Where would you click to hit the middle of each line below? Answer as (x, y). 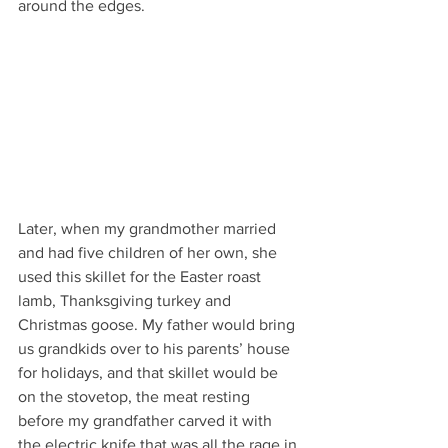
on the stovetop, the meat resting (136, 396)
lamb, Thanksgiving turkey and (126, 300)
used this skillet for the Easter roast (141, 276)
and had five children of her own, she (149, 252)
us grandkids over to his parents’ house (156, 348)
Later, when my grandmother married (149, 228)
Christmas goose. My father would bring (158, 324)
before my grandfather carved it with (147, 420)
